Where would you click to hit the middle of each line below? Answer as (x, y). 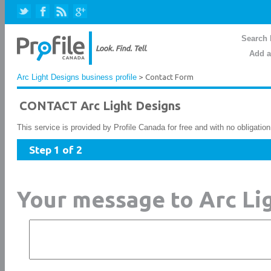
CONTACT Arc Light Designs (100, 106)
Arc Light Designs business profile (77, 77)
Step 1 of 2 (56, 150)
